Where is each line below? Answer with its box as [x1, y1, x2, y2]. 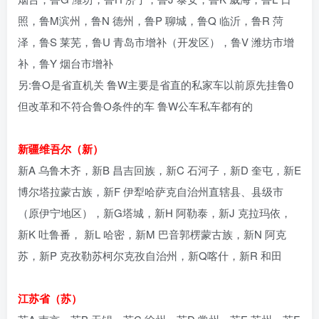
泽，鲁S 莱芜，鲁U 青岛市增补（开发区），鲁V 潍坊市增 [18, 33, 294, 49]
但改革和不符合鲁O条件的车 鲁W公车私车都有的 [18, 98, 253, 113]
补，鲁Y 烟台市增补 [18, 55, 113, 70]
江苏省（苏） [18, 290, 82, 306]
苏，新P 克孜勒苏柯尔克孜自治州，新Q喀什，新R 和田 [18, 247, 282, 263]
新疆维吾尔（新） [18, 140, 103, 157]
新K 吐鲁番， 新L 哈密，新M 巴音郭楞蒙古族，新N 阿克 [18, 226, 286, 241]
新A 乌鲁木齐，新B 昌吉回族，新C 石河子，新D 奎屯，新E [18, 162, 301, 177]
